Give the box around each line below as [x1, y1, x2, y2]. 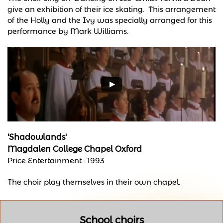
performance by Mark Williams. [7, 26, 128, 36]
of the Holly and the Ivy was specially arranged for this [7, 15, 212, 25]
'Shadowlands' [7, 132, 67, 142]
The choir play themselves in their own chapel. [7, 177, 180, 187]
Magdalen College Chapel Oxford [7, 144, 142, 154]
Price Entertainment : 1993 [7, 156, 105, 165]
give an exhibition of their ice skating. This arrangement [7, 4, 216, 14]
